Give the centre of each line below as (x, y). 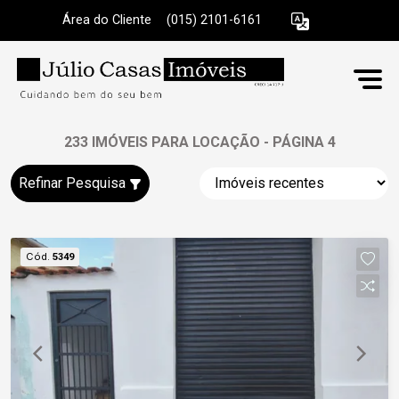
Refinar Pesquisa (74, 183)
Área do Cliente (107, 20)
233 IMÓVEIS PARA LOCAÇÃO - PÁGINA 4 (199, 142)
